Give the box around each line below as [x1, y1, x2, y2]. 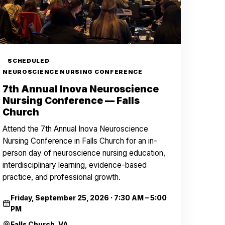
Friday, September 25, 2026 [10, 194, 109, 202]
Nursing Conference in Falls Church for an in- [3, 136, 158, 146]
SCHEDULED [8, 57, 50, 64]
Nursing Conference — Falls [3, 95, 140, 106]
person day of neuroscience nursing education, [3, 148, 166, 158]
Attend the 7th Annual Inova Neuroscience [3, 124, 149, 134]
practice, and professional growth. [3, 172, 121, 182]
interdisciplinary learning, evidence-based [3, 160, 147, 170]
